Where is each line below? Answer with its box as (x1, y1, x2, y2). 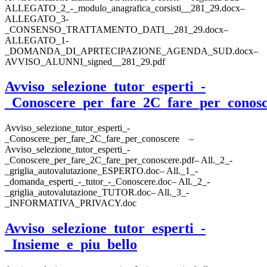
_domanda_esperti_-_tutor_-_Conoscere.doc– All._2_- (5, 176, 210, 187)
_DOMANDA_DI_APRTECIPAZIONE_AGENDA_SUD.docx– (5, 45, 258, 56)
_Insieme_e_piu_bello (5, 237, 137, 253)
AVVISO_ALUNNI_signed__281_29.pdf (5, 56, 165, 67)
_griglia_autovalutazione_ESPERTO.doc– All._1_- (5, 166, 198, 176)
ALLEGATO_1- (5, 35, 69, 45)
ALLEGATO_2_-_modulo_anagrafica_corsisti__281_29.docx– (5, 2, 245, 13)
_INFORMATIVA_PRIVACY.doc (5, 198, 136, 209)
